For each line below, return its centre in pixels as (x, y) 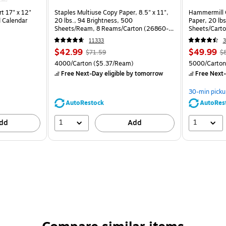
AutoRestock (85, 103)
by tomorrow (144, 73)
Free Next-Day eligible (93, 73)
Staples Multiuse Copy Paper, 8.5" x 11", (112, 12)
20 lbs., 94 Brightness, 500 (94, 20)
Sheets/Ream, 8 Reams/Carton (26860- (112, 29)
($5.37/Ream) (113, 63)
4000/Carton (73, 63)
